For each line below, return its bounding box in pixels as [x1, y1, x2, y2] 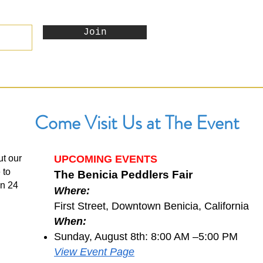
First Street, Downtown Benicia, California [54, 200, 249, 213]
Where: [54, 185, 90, 197]
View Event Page [54, 246, 135, 258]
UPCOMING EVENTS [54, 153, 158, 166]
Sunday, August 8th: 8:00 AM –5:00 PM [54, 231, 238, 243]
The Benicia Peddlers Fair [54, 168, 193, 181]
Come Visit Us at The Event [35, 109, 240, 137]
